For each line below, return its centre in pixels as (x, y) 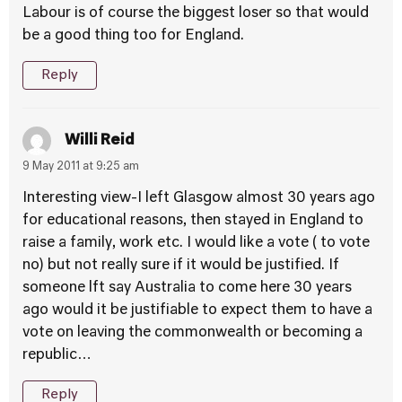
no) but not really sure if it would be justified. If (181, 266)
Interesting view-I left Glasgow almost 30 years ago (199, 198)
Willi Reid (100, 140)
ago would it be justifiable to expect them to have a (197, 310)
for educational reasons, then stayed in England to (193, 221)
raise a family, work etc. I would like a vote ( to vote (196, 243)
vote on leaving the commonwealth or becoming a (192, 333)
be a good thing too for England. (133, 36)
